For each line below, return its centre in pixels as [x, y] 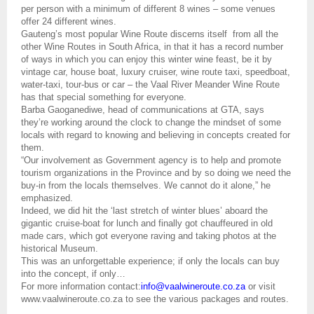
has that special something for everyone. [104, 97]
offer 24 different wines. [69, 21]
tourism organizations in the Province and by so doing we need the [156, 172]
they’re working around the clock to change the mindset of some [151, 122]
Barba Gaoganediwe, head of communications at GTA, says [143, 109]
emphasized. [47, 198]
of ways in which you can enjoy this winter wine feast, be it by [146, 59]
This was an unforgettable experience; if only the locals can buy [150, 261]
